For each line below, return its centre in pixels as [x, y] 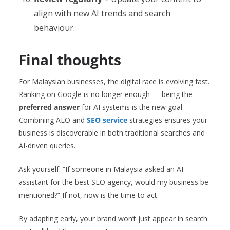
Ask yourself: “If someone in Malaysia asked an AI [101, 169]
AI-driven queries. [47, 146]
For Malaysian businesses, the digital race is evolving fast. [114, 82]
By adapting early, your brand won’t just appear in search [113, 219]
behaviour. [54, 28]
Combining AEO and [53, 120]
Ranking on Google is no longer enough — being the [106, 94]
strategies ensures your [167, 120]
